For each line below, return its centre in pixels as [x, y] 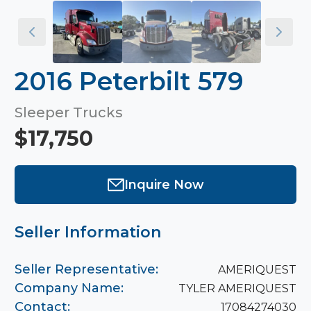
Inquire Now [164, 184]
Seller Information [88, 232]
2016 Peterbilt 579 [129, 81]
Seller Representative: [86, 269]
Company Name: [69, 288]
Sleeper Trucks [69, 112]
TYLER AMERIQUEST [237, 288]
